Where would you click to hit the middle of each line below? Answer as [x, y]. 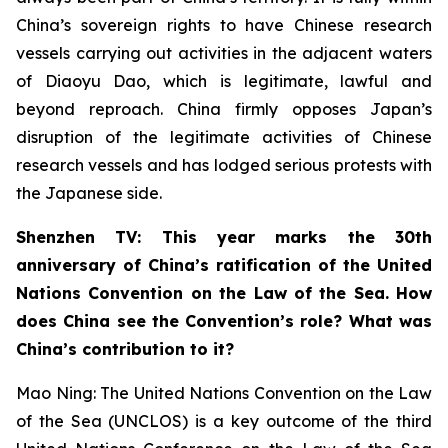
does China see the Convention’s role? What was [224, 320]
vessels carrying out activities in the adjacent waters [224, 52]
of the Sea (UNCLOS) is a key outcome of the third [224, 420]
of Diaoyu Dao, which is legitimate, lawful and [224, 80]
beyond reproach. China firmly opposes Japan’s [224, 108]
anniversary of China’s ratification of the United [224, 264]
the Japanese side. [89, 192]
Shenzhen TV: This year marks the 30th [224, 236]
